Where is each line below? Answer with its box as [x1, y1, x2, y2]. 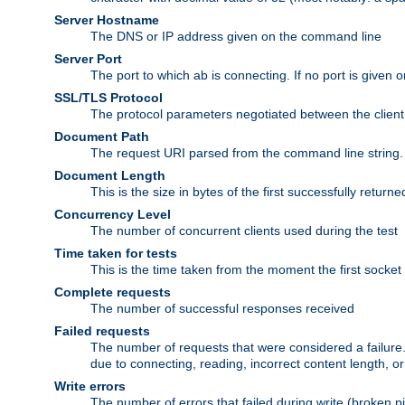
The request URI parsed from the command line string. [90, 146, 403, 161]
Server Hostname [54, 13, 159, 28]
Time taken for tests [54, 246, 177, 261]
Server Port [54, 52, 122, 67]
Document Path [54, 129, 149, 145]
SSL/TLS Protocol [54, 90, 163, 106]
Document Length [54, 168, 165, 184]
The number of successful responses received [90, 301, 354, 316]
